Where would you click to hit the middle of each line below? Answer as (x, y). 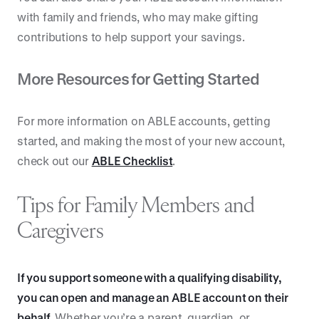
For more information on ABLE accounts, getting (144, 121)
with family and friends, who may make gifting (138, 17)
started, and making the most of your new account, (151, 141)
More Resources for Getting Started (138, 79)
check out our (54, 161)
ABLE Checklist (132, 161)
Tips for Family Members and (136, 206)
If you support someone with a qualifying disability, (150, 277)
